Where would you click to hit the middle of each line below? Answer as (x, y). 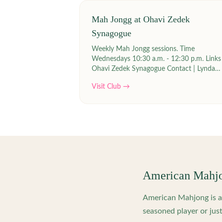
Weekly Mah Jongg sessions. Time (143, 49)
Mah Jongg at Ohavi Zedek (141, 19)
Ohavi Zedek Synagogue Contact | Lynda (129, 69)
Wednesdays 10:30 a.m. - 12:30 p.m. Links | (149, 59)
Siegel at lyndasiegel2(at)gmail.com (144, 79)
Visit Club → (111, 87)
